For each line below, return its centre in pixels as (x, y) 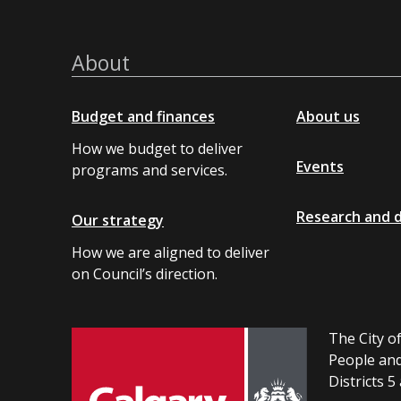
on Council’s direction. (145, 274)
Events (320, 167)
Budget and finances (143, 117)
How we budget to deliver (157, 149)
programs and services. (149, 171)
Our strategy (118, 221)
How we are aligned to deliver (171, 253)
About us (328, 117)
